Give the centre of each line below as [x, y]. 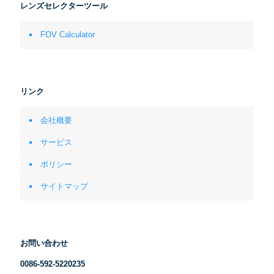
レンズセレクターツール [64, 6]
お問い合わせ [44, 243]
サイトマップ [64, 186]
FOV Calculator [68, 35]
